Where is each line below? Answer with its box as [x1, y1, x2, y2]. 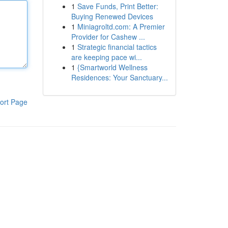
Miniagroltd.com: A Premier [77, 21, 165, 32]
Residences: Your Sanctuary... [71, 72, 168, 82]
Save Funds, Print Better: [77, 1, 158, 11]
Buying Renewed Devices [71, 11, 153, 21]
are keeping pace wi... [71, 52, 142, 62]
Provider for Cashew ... [71, 32, 145, 42]
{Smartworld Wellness [77, 62, 148, 72]
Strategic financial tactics [77, 42, 157, 52]
